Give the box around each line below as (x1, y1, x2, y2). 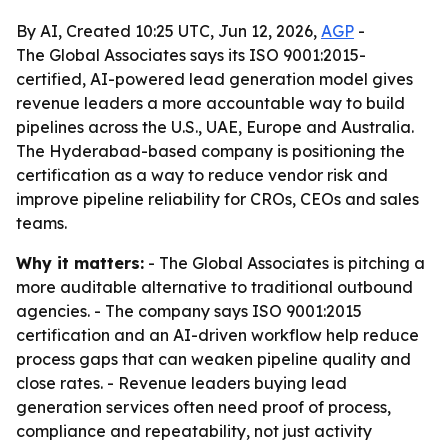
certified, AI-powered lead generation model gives (16, 69, 413, 89)
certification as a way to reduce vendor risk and (16, 165, 388, 185)
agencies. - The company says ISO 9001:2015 (16, 301, 362, 321)
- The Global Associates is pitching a (144, 253, 425, 273)
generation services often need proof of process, (16, 397, 391, 417)
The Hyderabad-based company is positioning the (16, 141, 405, 161)
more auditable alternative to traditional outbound (16, 277, 413, 297)
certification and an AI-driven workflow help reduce (16, 325, 419, 345)
